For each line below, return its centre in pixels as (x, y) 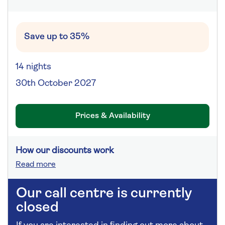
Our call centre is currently (104, 194)
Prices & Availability (113, 116)
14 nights (33, 67)
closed (37, 208)
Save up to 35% (57, 37)
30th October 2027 (56, 84)
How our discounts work (65, 151)
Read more (36, 165)
